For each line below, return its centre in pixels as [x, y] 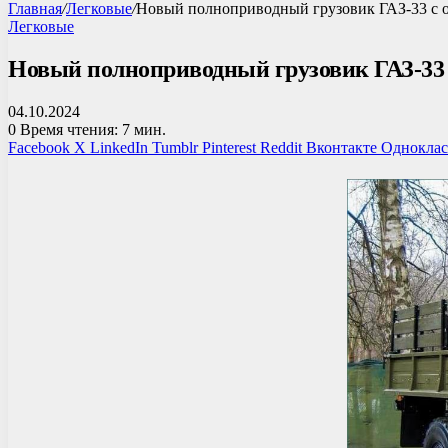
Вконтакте [341, 147]
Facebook [39, 147]
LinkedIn [119, 147]
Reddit [281, 147]
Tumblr [175, 147]
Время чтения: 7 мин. [91, 129]
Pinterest [229, 147]
